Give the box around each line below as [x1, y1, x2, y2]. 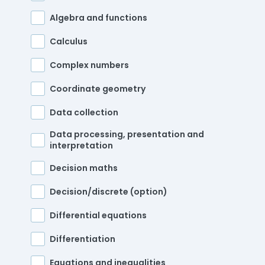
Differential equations [50, 209, 147, 221]
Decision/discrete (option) [50, 185, 167, 198]
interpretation [50, 140, 113, 152]
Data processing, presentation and [50, 128, 204, 141]
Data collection [50, 106, 118, 118]
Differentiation [50, 232, 115, 245]
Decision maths [50, 161, 118, 174]
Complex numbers [50, 59, 129, 71]
